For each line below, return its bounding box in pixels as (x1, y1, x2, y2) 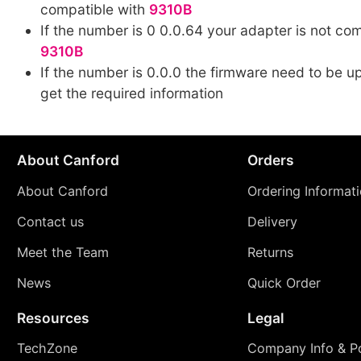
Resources (16, 309, 89, 326)
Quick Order (247, 275, 321, 292)
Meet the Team (16, 244, 109, 261)
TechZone (16, 340, 77, 357)
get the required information (39, 84, 223, 102)
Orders (247, 151, 294, 169)
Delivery (247, 214, 297, 230)
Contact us (16, 214, 84, 230)
